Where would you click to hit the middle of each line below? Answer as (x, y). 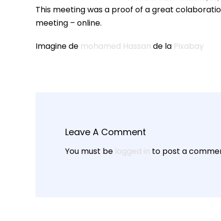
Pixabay (189, 46)
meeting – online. (69, 23)
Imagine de (58, 46)
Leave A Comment (106, 132)
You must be (90, 151)
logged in (132, 151)
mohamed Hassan (116, 46)
